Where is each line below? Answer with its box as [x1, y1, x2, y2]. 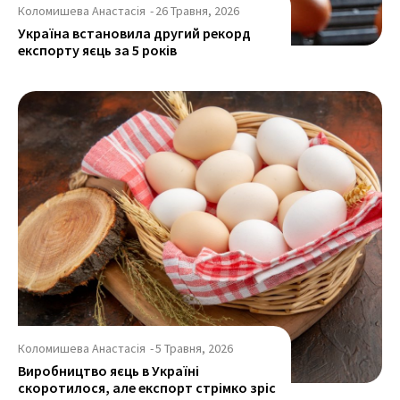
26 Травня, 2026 [155, 3, 239, 20]
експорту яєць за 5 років [18, 41, 177, 60]
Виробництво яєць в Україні [18, 361, 199, 379]
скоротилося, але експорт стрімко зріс [18, 378, 276, 396]
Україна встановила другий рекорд [18, 24, 251, 43]
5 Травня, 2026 [155, 339, 233, 356]
